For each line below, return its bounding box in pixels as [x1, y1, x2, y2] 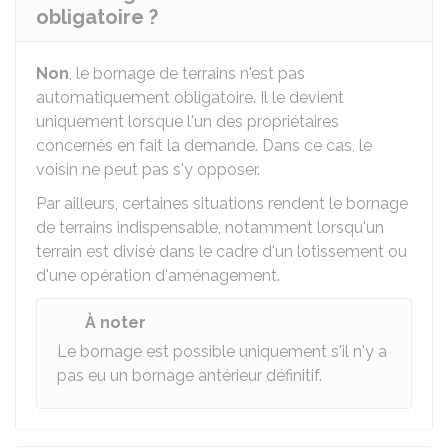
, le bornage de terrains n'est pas [69, 64, 305, 83]
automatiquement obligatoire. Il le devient [36, 88, 344, 107]
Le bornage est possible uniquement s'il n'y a [57, 342, 387, 361]
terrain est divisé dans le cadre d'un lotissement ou [36, 242, 407, 261]
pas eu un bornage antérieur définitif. [57, 366, 322, 385]
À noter [85, 313, 146, 332]
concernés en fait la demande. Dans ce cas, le [36, 136, 372, 155]
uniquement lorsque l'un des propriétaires [36, 112, 339, 131]
